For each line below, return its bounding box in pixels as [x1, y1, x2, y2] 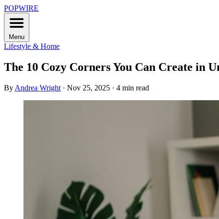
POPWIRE [4, 4, 39, 12]
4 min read [116, 83, 149, 92]
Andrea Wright [15, 83, 61, 92]
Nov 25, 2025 [67, 83, 110, 92]
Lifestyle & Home [4, 42, 60, 50]
